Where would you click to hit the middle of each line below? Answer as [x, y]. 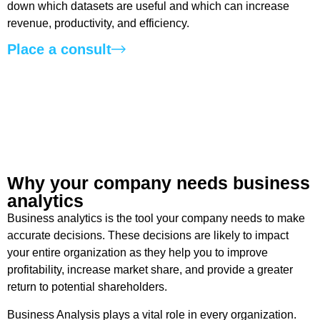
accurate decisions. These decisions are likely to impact [148, 236]
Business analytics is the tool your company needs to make [156, 219]
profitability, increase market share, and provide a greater [150, 270]
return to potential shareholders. [87, 287]
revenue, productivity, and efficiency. [98, 23]
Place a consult [59, 50]
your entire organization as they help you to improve [137, 253]
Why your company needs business [159, 183]
